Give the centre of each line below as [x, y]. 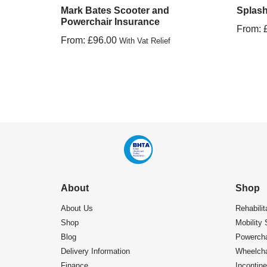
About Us [77, 209]
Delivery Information [95, 252]
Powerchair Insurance [110, 22]
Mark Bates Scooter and [115, 11]
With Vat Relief [145, 41]
